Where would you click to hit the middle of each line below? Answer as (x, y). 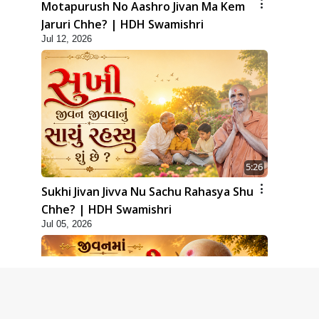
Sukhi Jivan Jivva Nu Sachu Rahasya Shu (147, 192)
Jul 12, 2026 (67, 39)
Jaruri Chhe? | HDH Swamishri (122, 24)
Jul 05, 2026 (67, 224)
